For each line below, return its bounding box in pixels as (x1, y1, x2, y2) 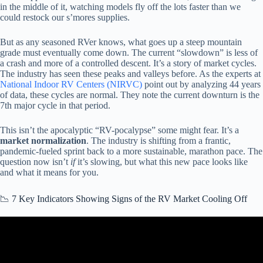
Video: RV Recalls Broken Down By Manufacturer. (38, 232, 225, 243)
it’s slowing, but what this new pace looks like (75, 157, 248, 167)
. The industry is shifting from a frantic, (86, 136, 231, 146)
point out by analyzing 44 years (142, 79, 261, 90)
